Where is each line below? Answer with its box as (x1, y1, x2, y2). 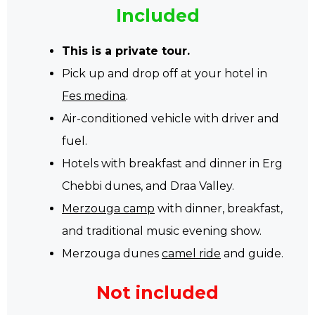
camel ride (162, 246, 221, 260)
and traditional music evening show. (62, 224, 262, 238)
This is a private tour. (62, 44, 190, 58)
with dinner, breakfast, (155, 201, 283, 215)
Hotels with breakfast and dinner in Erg (62, 156, 283, 170)
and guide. (221, 246, 283, 260)
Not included (96, 281, 219, 303)
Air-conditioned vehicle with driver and (62, 111, 279, 125)
